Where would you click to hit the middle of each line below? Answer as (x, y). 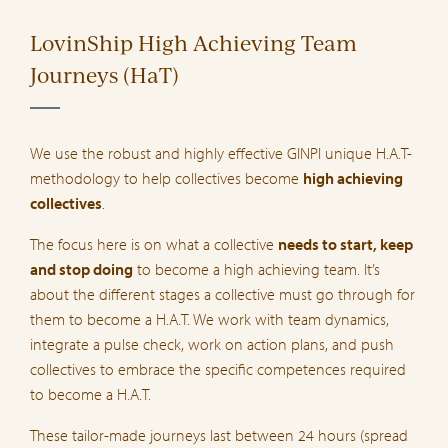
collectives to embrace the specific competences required (218, 369)
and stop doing (81, 269)
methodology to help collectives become (166, 178)
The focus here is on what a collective (154, 244)
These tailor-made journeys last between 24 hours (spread (219, 435)
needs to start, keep (345, 244)
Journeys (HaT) (104, 74)
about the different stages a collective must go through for (222, 294)
